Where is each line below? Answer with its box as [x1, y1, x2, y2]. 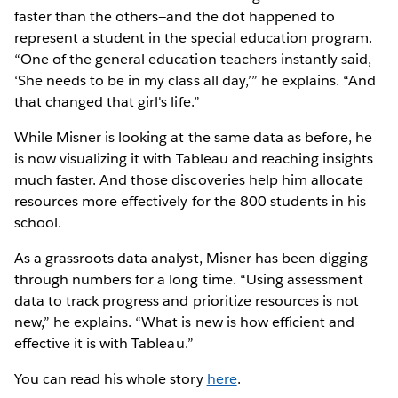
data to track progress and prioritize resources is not [14, 291, 360, 310]
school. [14, 212, 62, 232]
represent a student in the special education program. [14, 28, 373, 47]
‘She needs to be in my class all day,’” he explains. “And [14, 70, 377, 90]
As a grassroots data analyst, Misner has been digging [14, 248, 369, 267]
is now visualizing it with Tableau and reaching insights [14, 148, 374, 168]
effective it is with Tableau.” [14, 333, 194, 353]
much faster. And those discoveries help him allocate [14, 170, 363, 189]
